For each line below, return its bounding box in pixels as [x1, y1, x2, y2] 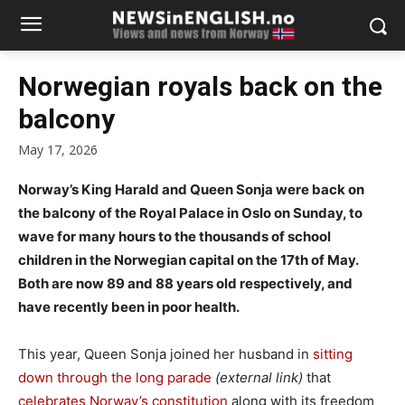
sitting [313, 345, 353, 363]
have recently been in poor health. [18, 298, 240, 316]
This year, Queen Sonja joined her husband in [18, 345, 313, 363]
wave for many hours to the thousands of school [18, 228, 331, 246]
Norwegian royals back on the [18, 71, 382, 102]
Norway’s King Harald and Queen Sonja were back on [18, 181, 364, 199]
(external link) [215, 369, 303, 387]
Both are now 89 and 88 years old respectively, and [18, 275, 353, 293]
